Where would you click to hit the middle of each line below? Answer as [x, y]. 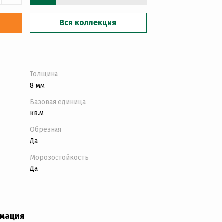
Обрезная [45, 129]
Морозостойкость [59, 157]
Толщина [44, 74]
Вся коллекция [88, 22]
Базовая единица [57, 102]
